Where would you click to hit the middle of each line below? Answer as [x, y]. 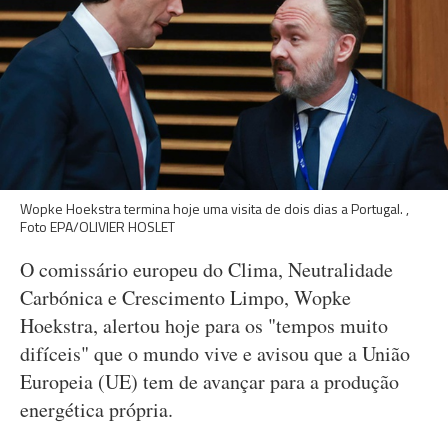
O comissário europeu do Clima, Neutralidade [206, 269]
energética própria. [96, 409]
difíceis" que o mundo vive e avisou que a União [215, 353]
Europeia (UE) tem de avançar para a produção [209, 381]
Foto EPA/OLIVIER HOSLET [97, 226]
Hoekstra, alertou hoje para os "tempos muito [204, 325]
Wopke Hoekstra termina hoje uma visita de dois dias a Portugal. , [214, 208]
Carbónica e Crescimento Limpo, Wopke [185, 297]
